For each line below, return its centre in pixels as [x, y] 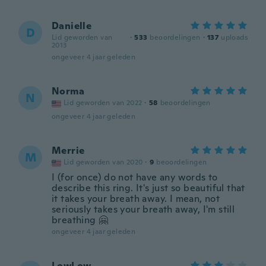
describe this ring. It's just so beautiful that [148, 188]
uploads [234, 37]
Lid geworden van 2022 [103, 103]
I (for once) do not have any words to [135, 177]
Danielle [72, 26]
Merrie [68, 151]
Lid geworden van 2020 [103, 162]
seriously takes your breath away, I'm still [143, 209]
